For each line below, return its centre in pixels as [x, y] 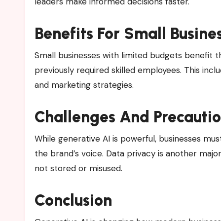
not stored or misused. [78, 168]
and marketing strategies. [84, 85]
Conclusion [73, 200]
